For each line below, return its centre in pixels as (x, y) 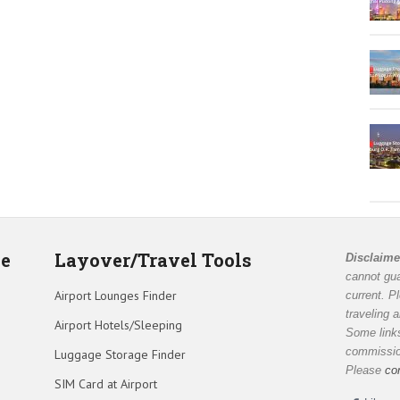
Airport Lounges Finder (115, 295)
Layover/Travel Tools (153, 259)
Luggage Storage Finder (120, 354)
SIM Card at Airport (105, 383)
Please (366, 370)
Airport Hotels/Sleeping (118, 325)
